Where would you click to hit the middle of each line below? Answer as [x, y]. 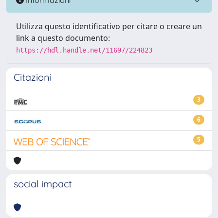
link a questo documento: [63, 38]
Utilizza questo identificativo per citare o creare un [109, 26]
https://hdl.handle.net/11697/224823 [84, 50]
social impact [43, 184]
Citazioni [33, 77]
